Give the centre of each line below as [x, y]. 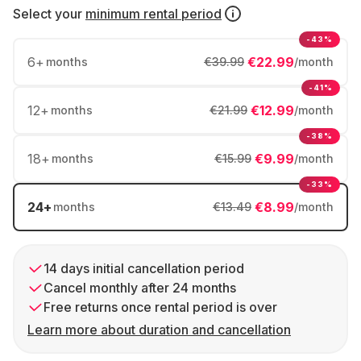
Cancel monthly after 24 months [140, 288]
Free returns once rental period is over [160, 307]
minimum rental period [154, 14]
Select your [48, 14]
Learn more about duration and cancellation [159, 330]
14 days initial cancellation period [144, 268]
